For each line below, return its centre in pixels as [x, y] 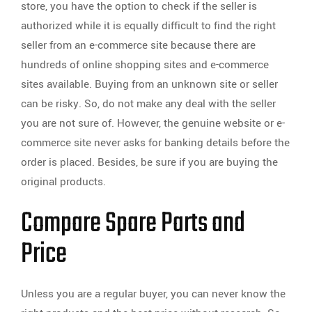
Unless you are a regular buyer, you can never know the [153, 294]
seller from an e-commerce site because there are [138, 45]
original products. [63, 182]
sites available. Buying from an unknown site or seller [149, 84]
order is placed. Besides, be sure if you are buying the [149, 162]
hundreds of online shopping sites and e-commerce [145, 65]
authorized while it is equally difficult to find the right [148, 26]
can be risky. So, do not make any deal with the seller [148, 104]
